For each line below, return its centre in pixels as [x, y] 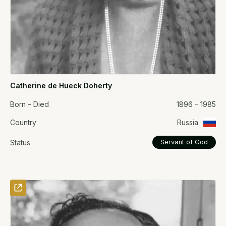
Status [20, 142]
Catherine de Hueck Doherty [61, 86]
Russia [188, 123]
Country [23, 123]
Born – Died [30, 104]
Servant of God [184, 142]
